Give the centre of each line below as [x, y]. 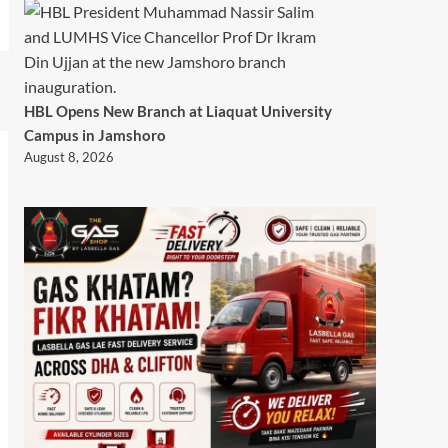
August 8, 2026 [68, 156]
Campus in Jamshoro [94, 134]
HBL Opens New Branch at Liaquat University [177, 110]
